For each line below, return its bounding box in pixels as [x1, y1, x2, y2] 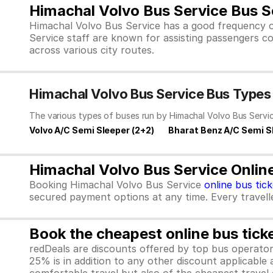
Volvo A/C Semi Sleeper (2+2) [29, 125, 154, 135]
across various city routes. [29, 44, 154, 56]
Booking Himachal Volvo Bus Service [29, 179, 204, 191]
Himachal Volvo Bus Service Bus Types [29, 86, 271, 102]
